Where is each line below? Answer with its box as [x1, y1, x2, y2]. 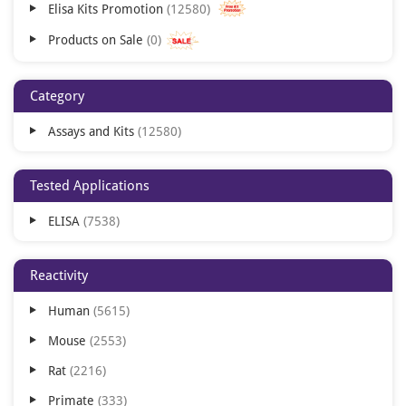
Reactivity [30, 266, 88, 284]
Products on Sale [48, 33, 147, 48]
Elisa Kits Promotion [48, 2, 167, 16]
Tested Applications [30, 177, 150, 194]
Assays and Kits [48, 123, 138, 139]
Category [30, 87, 84, 104]
